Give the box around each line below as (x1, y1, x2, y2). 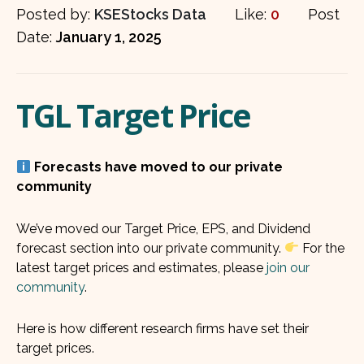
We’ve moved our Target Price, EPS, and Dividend (16, 220, 310, 236)
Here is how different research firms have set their (16, 321, 309, 337)
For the (299, 240, 345, 256)
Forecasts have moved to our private (34, 158, 284, 175)
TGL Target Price (16, 93, 250, 136)
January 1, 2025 (56, 28, 162, 45)
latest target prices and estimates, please (16, 259, 266, 275)
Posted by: (16, 6, 94, 23)
